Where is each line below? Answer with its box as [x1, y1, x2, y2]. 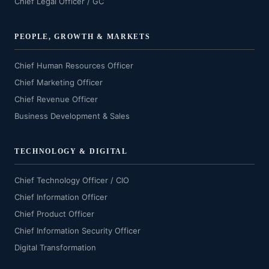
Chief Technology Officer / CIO [14, 175, 129, 185]
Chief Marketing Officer [14, 77, 103, 87]
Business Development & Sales [14, 111, 130, 121]
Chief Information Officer [14, 192, 107, 202]
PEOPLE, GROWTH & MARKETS [14, 32, 151, 41]
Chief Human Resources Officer [14, 61, 133, 70]
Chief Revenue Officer [14, 94, 98, 104]
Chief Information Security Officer [14, 226, 141, 235]
